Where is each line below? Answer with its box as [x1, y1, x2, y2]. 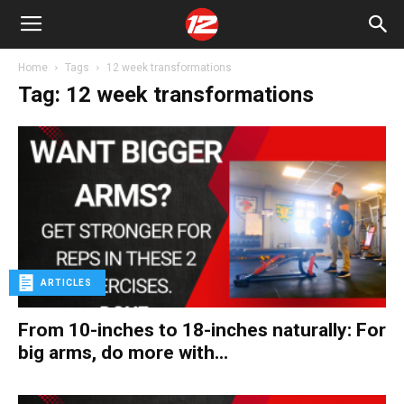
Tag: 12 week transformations [18, 82, 314, 107]
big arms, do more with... [18, 342, 228, 364]
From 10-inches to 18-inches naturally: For [18, 319, 386, 342]
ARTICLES [41, 278, 92, 289]
